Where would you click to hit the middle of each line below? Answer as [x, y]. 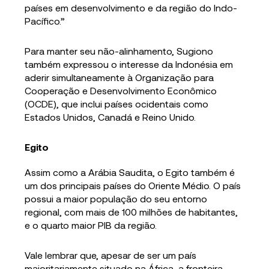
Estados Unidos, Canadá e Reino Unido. [110, 116]
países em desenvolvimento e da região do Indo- [131, 7]
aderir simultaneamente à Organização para [119, 77]
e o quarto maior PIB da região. [91, 225]
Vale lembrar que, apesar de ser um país [111, 255]
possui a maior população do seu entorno [116, 198]
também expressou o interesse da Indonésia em [129, 64]
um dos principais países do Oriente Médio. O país [133, 185]
